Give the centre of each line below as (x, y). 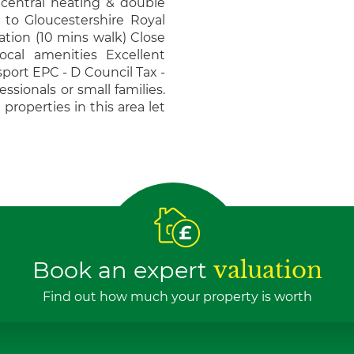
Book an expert (122, 269)
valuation (267, 270)
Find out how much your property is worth (177, 296)
